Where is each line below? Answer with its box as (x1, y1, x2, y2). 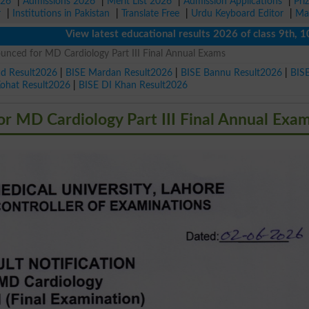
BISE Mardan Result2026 (66, 67, 173, 78)
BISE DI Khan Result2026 (79, 79, 188, 90)
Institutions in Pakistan (12, 8, 110, 19)
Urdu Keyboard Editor (191, 8, 283, 19)
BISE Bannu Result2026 (181, 67, 283, 78)
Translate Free (121, 8, 179, 19)
